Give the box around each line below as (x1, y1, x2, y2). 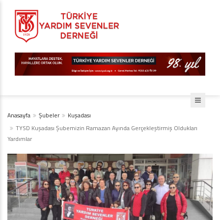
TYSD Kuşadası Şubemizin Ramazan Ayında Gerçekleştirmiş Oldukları (16, 123, 197, 133)
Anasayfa (7, 110, 30, 120)
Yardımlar (7, 134, 32, 144)
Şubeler (39, 110, 59, 120)
